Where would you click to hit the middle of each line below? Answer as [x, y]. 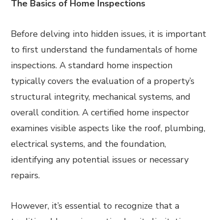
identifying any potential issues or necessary [100, 160]
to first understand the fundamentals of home [104, 50]
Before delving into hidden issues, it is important [109, 34]
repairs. [26, 175]
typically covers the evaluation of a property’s [103, 81]
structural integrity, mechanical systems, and [101, 97]
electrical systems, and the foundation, [89, 144]
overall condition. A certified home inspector [100, 112]
